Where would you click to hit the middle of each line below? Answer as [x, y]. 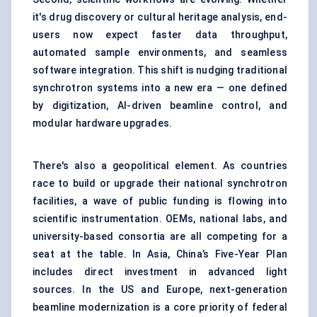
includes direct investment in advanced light [160, 272]
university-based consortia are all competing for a [160, 237]
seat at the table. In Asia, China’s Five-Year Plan [160, 254]
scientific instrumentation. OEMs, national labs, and [160, 219]
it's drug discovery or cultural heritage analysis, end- [160, 17]
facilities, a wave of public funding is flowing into [160, 201]
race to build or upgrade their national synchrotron [160, 184]
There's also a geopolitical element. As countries [160, 166]
